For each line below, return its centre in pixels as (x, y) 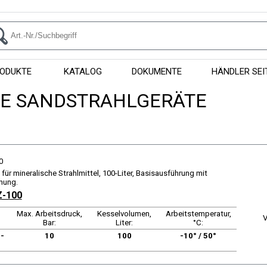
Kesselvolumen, (125, 214)
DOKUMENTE (157, 72)
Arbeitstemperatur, (198, 214)
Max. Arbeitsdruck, (50, 214)
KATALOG (83, 72)
